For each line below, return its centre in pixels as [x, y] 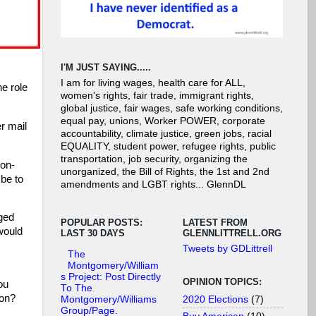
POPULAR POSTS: [102, 222]
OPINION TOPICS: [222, 282]
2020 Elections [215, 299]
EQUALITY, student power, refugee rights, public [168, 147]
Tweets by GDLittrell [227, 249]
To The [77, 288]
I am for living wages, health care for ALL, [153, 83]
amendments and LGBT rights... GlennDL [153, 185]
